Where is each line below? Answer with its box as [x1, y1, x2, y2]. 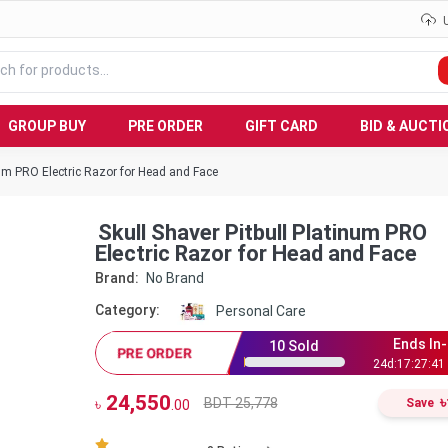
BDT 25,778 [203, 394, 278, 411]
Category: [94, 302, 160, 319]
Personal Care [216, 302, 307, 319]
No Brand [145, 270, 204, 286]
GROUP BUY [8, 117, 86, 134]
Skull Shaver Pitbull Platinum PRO [98, 220, 427, 245]
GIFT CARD [245, 117, 318, 134]
